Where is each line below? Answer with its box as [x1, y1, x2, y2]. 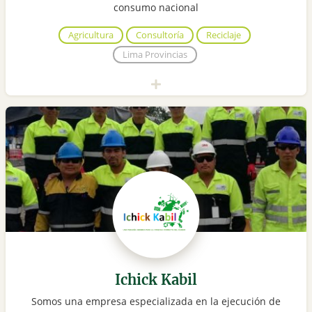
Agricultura [68, 29, 114, 42]
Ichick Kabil [115, 271, 197, 289]
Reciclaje [206, 29, 241, 42]
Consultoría [136, 29, 184, 42]
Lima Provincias [122, 48, 187, 61]
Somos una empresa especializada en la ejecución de [31, 295, 281, 309]
